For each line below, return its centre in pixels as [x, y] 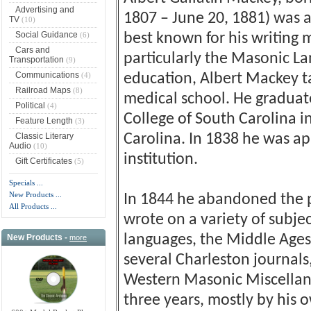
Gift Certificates [43, 161]
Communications [47, 75]
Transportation [36, 59]
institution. [161, 160]
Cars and [32, 50]
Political [30, 105]
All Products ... [33, 206]
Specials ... [26, 182]
